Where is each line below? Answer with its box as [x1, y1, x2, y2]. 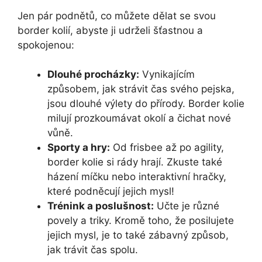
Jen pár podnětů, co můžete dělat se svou [18, 9, 216, 22]
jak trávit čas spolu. [47, 244, 138, 256]
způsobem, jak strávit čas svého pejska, [47, 83, 235, 95]
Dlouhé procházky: [47, 68, 139, 81]
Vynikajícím [139, 68, 195, 81]
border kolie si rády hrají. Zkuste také [47, 156, 222, 168]
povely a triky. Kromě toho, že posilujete [47, 215, 234, 227]
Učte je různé [154, 200, 219, 212]
